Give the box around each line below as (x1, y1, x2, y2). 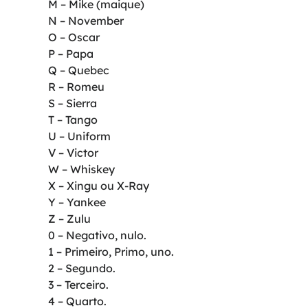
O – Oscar (48, 30, 100, 45)
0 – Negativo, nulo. (48, 228, 146, 243)
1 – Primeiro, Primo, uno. (48, 245, 174, 259)
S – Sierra (48, 96, 97, 111)
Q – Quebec (48, 63, 109, 78)
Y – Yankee (48, 195, 106, 210)
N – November (48, 14, 124, 28)
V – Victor (48, 146, 98, 160)
